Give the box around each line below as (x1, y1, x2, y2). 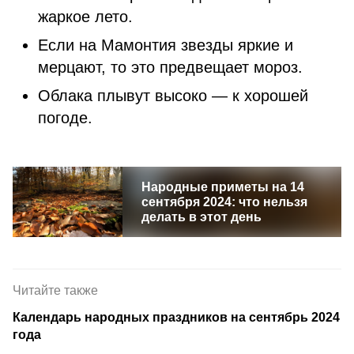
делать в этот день (141, 210, 262, 224)
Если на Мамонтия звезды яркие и (38, 36, 293, 54)
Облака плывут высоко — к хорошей (38, 87, 308, 104)
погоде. (38, 109, 92, 126)
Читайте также (13, 284, 98, 297)
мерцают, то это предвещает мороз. (38, 58, 303, 76)
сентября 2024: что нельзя (141, 195, 307, 209)
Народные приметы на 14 (141, 180, 304, 194)
